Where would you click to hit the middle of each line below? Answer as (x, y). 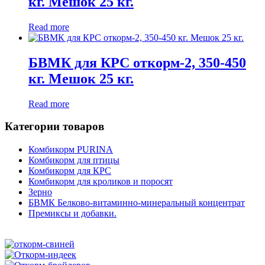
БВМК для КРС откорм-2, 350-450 (137, 62)
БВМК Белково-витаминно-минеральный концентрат (137, 203)
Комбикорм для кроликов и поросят (101, 182)
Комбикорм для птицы (74, 160)
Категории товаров (54, 127)
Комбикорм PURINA (71, 150)
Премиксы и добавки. (72, 214)
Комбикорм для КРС (70, 171)
